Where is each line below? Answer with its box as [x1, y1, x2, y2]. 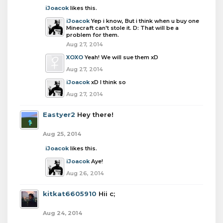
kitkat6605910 [43, 190, 97, 198]
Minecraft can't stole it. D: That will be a [66, 24, 179, 31]
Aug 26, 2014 [66, 170, 104, 177]
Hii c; [99, 190, 115, 198]
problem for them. [66, 31, 119, 38]
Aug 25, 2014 [43, 130, 81, 137]
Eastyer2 [43, 111, 75, 118]
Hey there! [77, 111, 113, 118]
